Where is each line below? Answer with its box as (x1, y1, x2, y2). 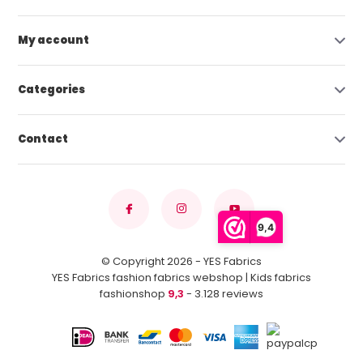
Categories (18, 81, 86, 97)
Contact (18, 130, 69, 147)
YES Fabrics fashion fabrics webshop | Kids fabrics (52, 269, 311, 285)
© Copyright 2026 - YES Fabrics (101, 253, 262, 269)
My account (18, 32, 90, 48)
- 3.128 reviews (184, 285, 263, 301)
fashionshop (100, 285, 168, 301)
